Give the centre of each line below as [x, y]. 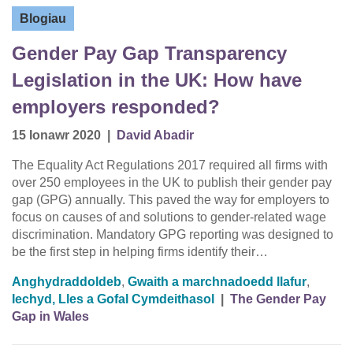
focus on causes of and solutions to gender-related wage [169, 217]
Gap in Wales [50, 317]
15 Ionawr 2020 [56, 136]
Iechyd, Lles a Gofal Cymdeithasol [113, 299]
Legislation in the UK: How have [157, 80]
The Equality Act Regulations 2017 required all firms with [170, 165]
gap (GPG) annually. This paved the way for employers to [171, 200]
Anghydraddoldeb [67, 282]
